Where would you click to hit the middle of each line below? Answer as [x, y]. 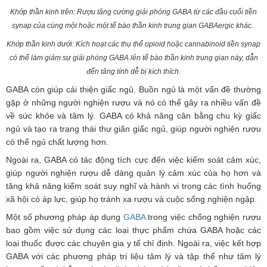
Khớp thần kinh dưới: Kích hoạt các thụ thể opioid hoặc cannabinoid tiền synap [133, 44]
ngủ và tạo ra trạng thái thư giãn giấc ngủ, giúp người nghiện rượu [133, 128]
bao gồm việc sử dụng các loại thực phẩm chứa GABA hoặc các [133, 230]
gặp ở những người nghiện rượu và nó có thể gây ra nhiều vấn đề [133, 102]
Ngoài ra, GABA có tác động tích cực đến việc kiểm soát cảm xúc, [133, 159]
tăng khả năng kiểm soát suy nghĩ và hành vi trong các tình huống [133, 186]
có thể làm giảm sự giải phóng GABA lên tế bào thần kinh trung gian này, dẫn [133, 58]
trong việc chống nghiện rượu [205, 217]
